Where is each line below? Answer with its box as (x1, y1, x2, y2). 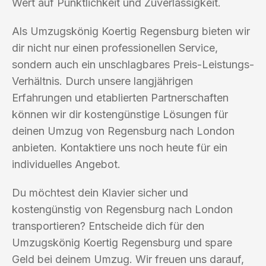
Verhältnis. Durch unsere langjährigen (12, 74, 193, 87)
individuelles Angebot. (12, 157, 121, 170)
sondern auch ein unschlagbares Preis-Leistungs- (12, 58, 254, 71)
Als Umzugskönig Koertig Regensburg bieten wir (12, 24, 250, 37)
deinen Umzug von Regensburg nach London (12, 124, 235, 137)
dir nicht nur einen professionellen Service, (12, 41, 218, 54)
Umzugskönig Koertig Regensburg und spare (12, 236, 232, 249)
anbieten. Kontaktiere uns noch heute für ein (12, 141, 227, 154)
